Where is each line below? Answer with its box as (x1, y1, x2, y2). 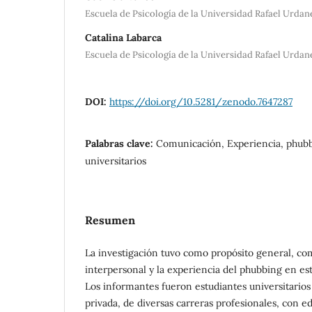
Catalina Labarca (85, 31, 162, 44)
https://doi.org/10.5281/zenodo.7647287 (109, 95, 292, 108)
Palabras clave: (85, 136, 156, 150)
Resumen (85, 212, 135, 227)
